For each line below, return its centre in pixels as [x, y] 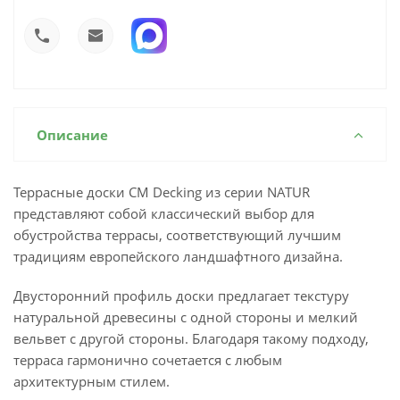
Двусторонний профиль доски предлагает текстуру [181, 296]
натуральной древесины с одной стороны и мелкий [186, 317]
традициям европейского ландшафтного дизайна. [178, 256]
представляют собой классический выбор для [164, 213]
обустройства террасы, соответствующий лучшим [177, 235]
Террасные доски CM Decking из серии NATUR [162, 192]
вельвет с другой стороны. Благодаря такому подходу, [191, 338]
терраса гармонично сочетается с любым [148, 360]
